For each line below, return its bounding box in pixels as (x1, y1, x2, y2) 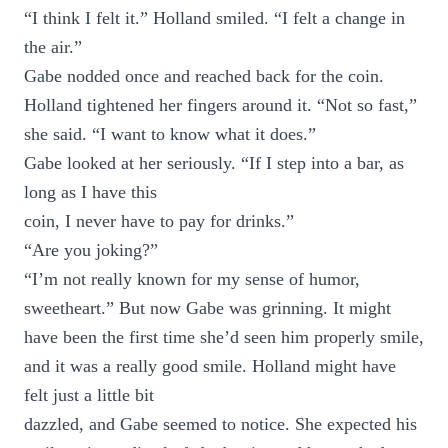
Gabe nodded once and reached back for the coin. (24, 66, 384, 86)
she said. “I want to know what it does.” (24, 124, 316, 144)
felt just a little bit (24, 385, 154, 405)
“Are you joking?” (24, 240, 158, 260)
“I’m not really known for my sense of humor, (24, 269, 360, 289)
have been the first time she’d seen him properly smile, (24, 327, 424, 347)
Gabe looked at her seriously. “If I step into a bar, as (24, 153, 404, 173)
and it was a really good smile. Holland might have (24, 356, 396, 376)
